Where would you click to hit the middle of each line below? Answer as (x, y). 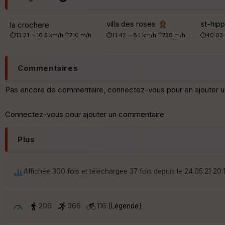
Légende (125, 206)
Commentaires (48, 68)
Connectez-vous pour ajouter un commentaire (85, 115)
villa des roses (132, 24)
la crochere (30, 25)
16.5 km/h (50, 35)
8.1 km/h (145, 35)
